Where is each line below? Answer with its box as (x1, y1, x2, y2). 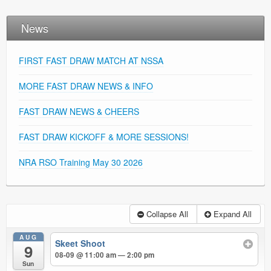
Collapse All (144, 208, 191, 220)
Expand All (211, 208, 254, 220)
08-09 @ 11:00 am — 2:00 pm (55, 250, 155, 261)
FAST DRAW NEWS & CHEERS (19, 105, 139, 118)
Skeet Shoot (55, 237, 106, 250)
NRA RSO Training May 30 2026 (19, 156, 143, 169)
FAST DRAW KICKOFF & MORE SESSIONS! (19, 131, 189, 143)
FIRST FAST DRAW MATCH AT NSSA (19, 54, 163, 67)
